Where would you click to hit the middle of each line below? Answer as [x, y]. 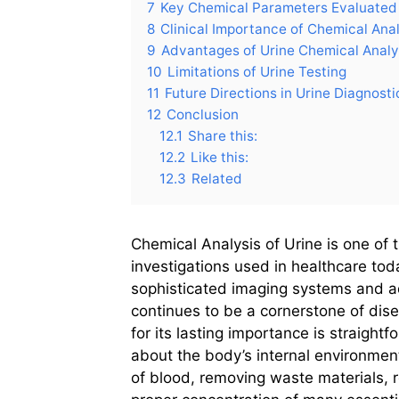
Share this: [223, 136]
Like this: [220, 158]
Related [217, 179]
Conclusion [203, 115]
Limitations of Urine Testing [257, 72]
